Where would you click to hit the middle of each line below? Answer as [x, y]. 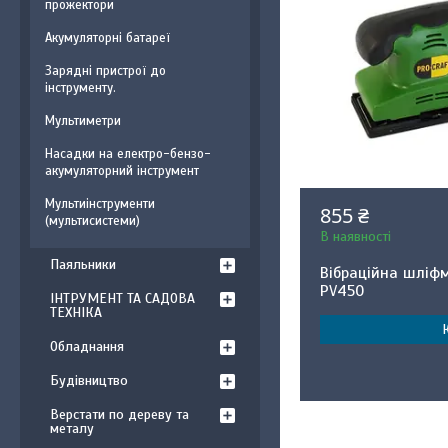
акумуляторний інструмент [122, 171]
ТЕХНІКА [76, 312]
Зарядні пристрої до [105, 71]
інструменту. [80, 88]
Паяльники [83, 264]
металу [72, 428]
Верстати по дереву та [119, 414]
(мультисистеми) [92, 221]
